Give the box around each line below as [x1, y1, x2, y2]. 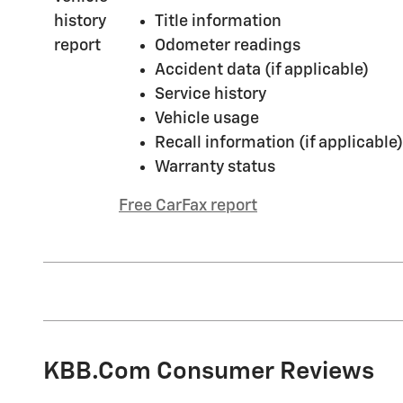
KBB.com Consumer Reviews [43, 360, 374, 385]
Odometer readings [155, 38, 300, 55]
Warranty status [155, 159, 275, 176]
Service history [155, 86, 266, 103]
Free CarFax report [119, 198, 257, 215]
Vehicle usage [155, 111, 259, 128]
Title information [155, 13, 282, 31]
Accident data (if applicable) [155, 62, 369, 79]
